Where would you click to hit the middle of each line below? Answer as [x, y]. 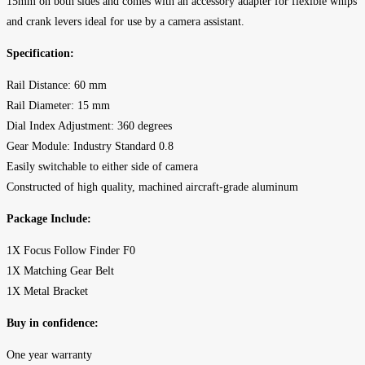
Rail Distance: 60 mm [57, 85]
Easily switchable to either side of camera [102, 166]
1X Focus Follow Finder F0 [71, 250]
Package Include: [51, 218]
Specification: [40, 53]
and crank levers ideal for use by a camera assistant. [125, 21]
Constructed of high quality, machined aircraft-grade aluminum [152, 187]
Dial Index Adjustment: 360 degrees [89, 125]
